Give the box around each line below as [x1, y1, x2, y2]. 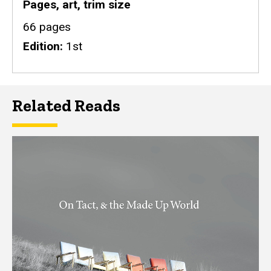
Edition [22, 39, 60, 53]
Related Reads [12, 95, 120, 116]
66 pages [22, 19, 71, 34]
